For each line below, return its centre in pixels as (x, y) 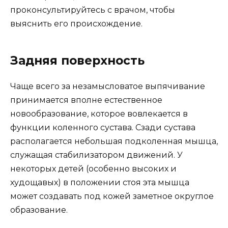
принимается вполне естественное (86, 100)
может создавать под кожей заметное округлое (112, 196)
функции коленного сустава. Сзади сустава (103, 128)
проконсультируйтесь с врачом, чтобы (93, 10)
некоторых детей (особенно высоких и (93, 169)
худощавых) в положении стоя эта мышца (100, 183)
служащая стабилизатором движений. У (96, 155)
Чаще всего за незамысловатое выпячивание (108, 87)
